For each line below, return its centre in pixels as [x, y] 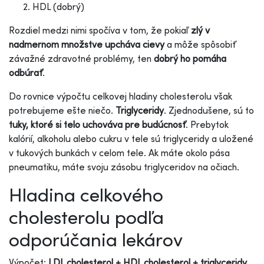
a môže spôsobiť [200, 44]
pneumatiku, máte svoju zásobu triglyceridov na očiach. [124, 166]
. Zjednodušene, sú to [209, 110]
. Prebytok [207, 124]
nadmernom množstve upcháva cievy [87, 44]
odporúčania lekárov [96, 239]
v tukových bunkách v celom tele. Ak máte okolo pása [119, 152]
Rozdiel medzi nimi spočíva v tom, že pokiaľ [100, 30]
